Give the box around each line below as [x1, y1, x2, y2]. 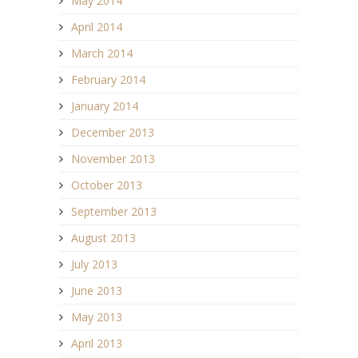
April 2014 [71, 18, 122, 34]
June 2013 [71, 282, 122, 298]
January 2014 [71, 97, 138, 113]
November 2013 [71, 150, 155, 166]
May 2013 [71, 308, 122, 324]
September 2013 [71, 203, 157, 219]
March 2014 [71, 45, 133, 61]
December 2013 [71, 124, 154, 140]
